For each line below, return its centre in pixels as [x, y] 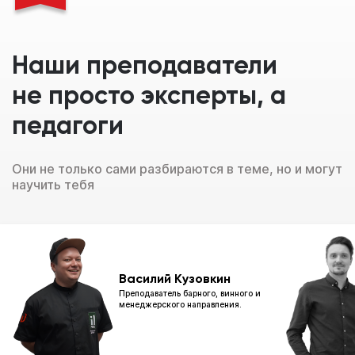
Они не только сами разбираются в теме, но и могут [177, 168]
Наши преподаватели [145, 66]
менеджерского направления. [180, 304]
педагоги [68, 126]
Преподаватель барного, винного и [190, 293]
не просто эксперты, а [149, 96]
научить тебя [53, 184]
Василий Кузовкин [175, 279]
